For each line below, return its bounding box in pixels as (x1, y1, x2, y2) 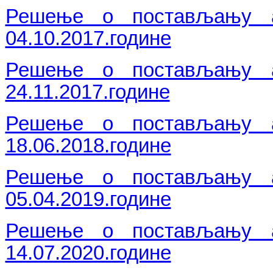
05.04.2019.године (5, 188, 171, 210)
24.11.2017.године (5, 80, 170, 103)
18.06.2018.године (5, 134, 171, 157)
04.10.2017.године (5, 27, 171, 49)
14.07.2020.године (5, 241, 171, 264)
